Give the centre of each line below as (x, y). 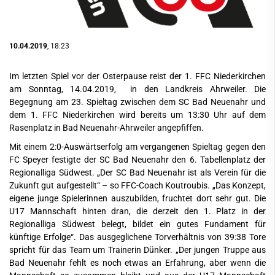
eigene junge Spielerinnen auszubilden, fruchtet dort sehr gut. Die (137, 198)
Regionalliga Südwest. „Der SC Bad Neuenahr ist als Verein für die (137, 172)
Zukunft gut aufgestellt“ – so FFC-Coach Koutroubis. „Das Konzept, (137, 185)
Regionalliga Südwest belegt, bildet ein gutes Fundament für (137, 224)
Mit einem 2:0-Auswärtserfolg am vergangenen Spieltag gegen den (137, 147)
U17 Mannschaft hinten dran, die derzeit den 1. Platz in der (137, 211)
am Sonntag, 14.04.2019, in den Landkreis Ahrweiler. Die (137, 89)
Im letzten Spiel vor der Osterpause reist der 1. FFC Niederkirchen (137, 76)
